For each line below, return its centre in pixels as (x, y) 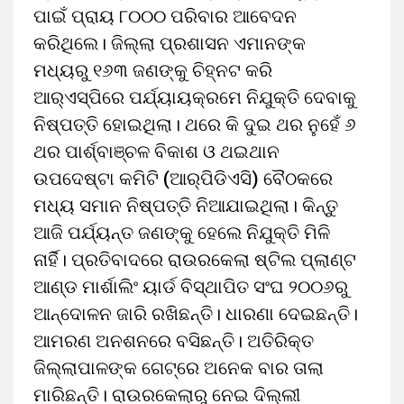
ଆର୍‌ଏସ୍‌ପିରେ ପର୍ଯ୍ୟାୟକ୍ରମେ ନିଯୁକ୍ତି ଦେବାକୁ (195, 97)
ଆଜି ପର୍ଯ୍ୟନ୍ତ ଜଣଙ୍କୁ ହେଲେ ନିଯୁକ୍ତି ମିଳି (182, 233)
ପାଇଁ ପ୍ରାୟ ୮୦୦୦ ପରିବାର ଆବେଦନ (165, 16)
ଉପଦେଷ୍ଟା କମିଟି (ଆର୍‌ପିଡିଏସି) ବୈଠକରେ (183, 179)
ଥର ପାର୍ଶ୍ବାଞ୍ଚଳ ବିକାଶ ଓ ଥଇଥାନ (156, 151)
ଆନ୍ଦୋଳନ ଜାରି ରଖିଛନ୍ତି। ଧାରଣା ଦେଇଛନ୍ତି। (196, 314)
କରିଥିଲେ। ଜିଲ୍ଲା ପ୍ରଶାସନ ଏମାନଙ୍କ (170, 43)
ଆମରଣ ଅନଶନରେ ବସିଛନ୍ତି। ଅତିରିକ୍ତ (174, 341)
